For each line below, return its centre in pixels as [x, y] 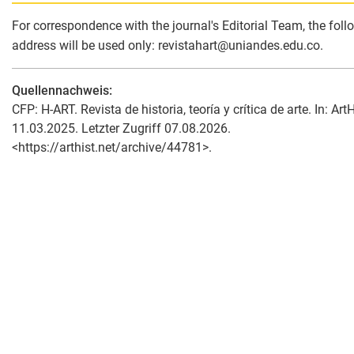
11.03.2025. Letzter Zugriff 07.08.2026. [121, 129]
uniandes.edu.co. [276, 46]
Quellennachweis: [62, 91]
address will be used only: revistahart [115, 46]
